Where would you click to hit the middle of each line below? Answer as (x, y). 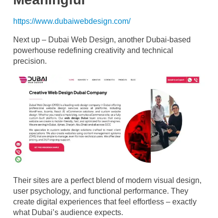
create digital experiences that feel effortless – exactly (105, 201)
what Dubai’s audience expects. (68, 212)
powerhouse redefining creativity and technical (93, 51)
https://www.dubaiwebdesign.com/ (72, 21)
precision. (30, 61)
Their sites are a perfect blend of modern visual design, (107, 180)
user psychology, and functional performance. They (101, 191)
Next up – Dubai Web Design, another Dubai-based (102, 40)
